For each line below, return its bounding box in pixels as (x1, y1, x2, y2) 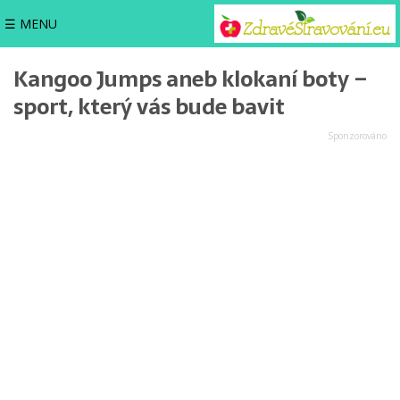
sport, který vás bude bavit (13, 89, 285, 124)
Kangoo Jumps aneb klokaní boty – (13, 62, 368, 96)
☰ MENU (4, 14, 57, 32)
